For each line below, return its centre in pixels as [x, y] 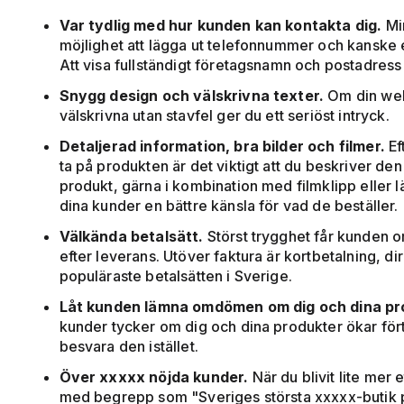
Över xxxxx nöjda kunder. [156, 377]
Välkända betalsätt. [131, 237]
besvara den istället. [129, 347]
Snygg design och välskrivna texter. [192, 96]
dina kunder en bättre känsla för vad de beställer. [229, 206]
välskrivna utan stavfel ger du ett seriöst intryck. [224, 116]
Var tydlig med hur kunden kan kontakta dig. [222, 26]
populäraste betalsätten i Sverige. [175, 276]
